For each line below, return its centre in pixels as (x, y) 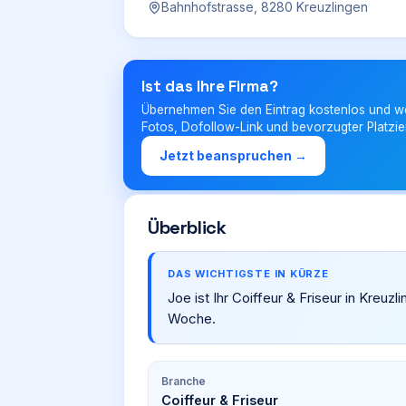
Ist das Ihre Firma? (210, 86)
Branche (184, 381)
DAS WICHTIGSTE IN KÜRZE (248, 274)
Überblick (187, 227)
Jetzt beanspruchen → (233, 155)
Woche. (192, 319)
